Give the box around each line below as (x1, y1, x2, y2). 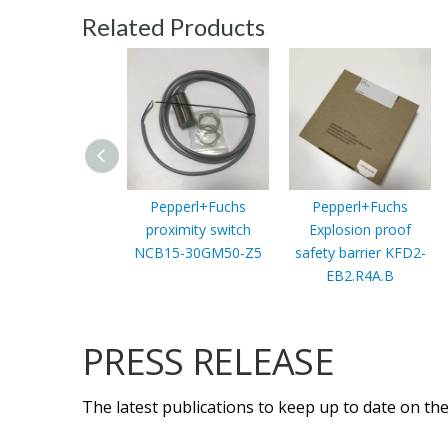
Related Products (82, 11, 265, 41)
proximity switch (145, 219, 251, 239)
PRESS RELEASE (82, 336, 334, 386)
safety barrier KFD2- (294, 242, 426, 262)
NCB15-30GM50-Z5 (134, 242, 262, 262)
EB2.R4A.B (326, 265, 394, 285)
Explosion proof (309, 219, 411, 239)
